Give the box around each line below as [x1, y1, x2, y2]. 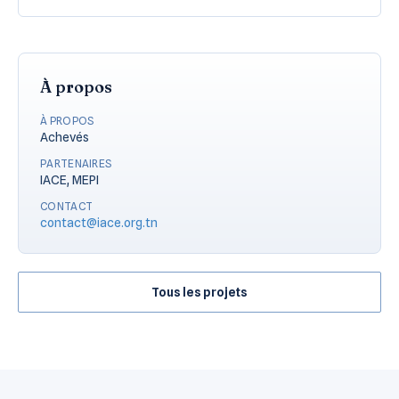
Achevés [40, 129, 89, 144]
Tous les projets [151, 284, 248, 299]
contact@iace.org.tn [40, 215, 158, 230]
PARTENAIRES [40, 156, 112, 170]
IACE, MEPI [40, 172, 99, 187]
